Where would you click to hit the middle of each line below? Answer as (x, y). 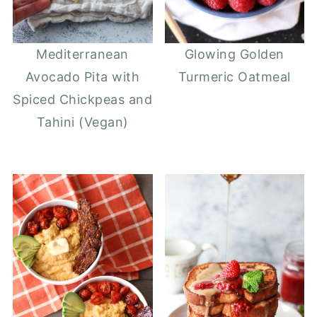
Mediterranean (82, 54)
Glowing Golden (234, 54)
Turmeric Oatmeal (234, 76)
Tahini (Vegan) (82, 122)
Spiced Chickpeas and (83, 99)
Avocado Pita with (82, 76)
